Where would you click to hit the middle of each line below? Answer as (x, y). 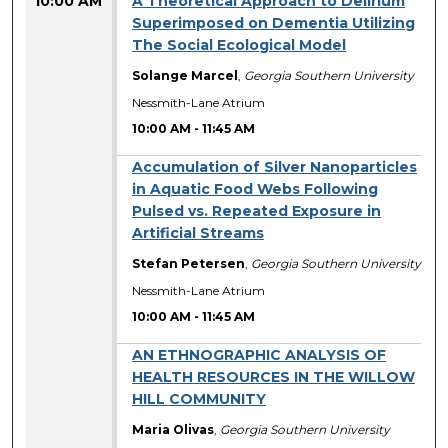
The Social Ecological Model (239, 45)
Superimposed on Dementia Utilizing (274, 23)
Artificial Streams (198, 233)
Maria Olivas (173, 430)
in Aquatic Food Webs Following (255, 189)
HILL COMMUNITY (199, 399)
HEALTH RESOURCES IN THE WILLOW (274, 377)
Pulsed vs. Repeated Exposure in (257, 211)
